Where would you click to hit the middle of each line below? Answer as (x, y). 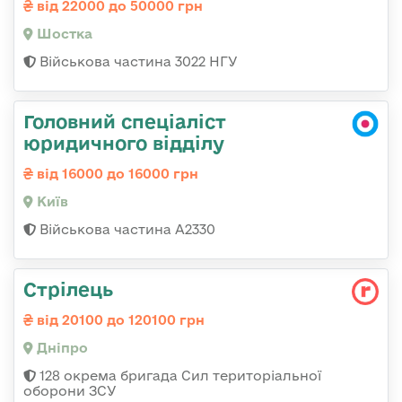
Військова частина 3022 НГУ (137, 61)
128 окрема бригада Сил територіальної (179, 375)
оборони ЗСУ (70, 390)
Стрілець (68, 288)
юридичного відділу (124, 142)
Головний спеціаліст (125, 121)
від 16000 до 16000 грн (116, 173)
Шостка (63, 33)
